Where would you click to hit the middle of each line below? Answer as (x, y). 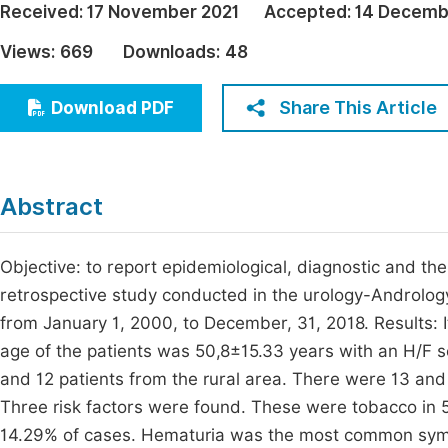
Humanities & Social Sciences (142, 56)
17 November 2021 (163, 12)
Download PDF (112, 108)
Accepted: (309, 12)
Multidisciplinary (93, 93)
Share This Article (358, 107)
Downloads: (171, 52)
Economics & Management (132, 19)
